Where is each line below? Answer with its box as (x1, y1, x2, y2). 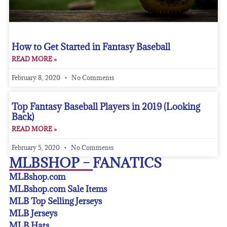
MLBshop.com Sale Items (9, 183, 107, 195)
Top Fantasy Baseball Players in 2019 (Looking (11, 101, 200, 113)
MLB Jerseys (9, 208, 57, 219)
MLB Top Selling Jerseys (9, 196, 102, 207)
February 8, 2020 (11, 73, 62, 82)
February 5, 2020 (11, 143, 61, 152)
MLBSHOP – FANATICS (9, 154, 162, 172)
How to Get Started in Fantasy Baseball (11, 41, 170, 53)
